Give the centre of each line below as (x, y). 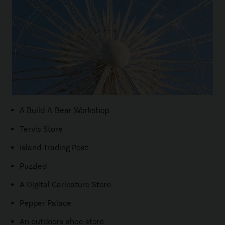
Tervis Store (41, 129)
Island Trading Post (54, 147)
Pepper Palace (46, 203)
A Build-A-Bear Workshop (65, 110)
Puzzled (33, 166)
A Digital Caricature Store (66, 185)
